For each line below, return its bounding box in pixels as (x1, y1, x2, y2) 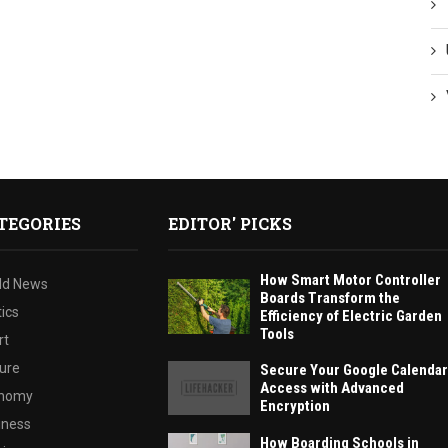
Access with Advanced (259, 379, 404, 397)
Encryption (259, 397, 330, 415)
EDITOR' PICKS (167, 212, 292, 234)
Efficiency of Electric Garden (259, 306, 442, 325)
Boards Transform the (259, 288, 400, 307)
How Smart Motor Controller (259, 270, 441, 289)
